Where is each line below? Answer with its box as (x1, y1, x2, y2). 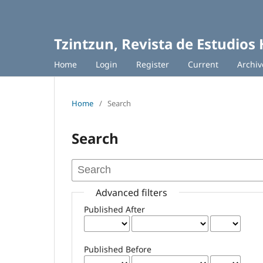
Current (188, 58, 218, 70)
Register (136, 58, 169, 70)
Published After (84, 203, 146, 215)
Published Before (84, 243, 152, 255)
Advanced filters (96, 186, 168, 199)
